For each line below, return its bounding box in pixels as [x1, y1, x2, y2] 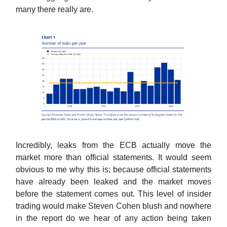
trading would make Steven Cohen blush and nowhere [16, 201, 211, 210]
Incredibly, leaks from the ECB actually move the [16, 140, 211, 149]
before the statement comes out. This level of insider [16, 189, 211, 198]
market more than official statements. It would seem [16, 153, 211, 162]
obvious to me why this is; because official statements [16, 165, 211, 174]
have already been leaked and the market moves [16, 177, 211, 186]
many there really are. [16, 5, 93, 14]
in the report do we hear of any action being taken [16, 213, 211, 222]
